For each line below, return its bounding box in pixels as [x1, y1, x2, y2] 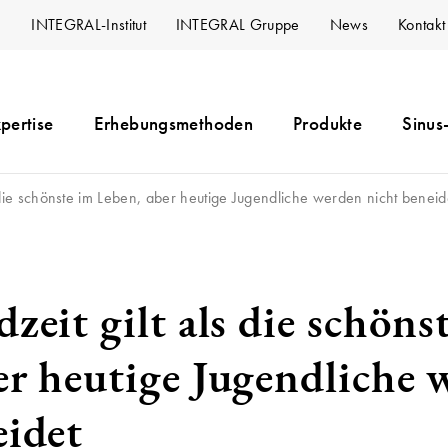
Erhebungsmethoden [93, 111, 254, 136]
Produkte [293, 111, 363, 136]
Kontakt [397, 14, 446, 35]
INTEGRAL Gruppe [175, 14, 300, 35]
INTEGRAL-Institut [31, 14, 146, 35]
